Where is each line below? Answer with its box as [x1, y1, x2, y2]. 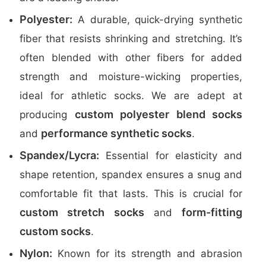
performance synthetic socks [41, 127, 192, 140]
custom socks [20, 225, 91, 237]
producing [20, 109, 75, 121]
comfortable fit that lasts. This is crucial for [20, 188, 242, 199]
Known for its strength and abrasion [52, 248, 242, 259]
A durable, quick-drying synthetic [72, 14, 242, 26]
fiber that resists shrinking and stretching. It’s [20, 33, 242, 45]
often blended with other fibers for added [20, 52, 242, 64]
